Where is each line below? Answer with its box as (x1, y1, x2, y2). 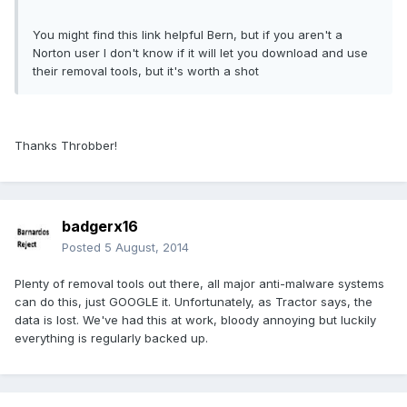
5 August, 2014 (104, 240, 189, 255)
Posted (62, 240, 104, 255)
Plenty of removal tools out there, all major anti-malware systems (15, 276, 384, 292)
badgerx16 (62, 217, 138, 236)
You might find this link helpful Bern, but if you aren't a (33, 27, 342, 43)
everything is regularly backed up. (15, 331, 208, 346)
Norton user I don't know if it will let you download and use (33, 45, 368, 61)
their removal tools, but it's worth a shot (33, 64, 259, 79)
